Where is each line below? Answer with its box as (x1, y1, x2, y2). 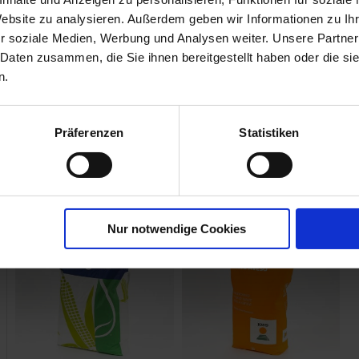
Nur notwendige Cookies (107, 222, 247, 236)
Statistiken (239, 126, 300, 140)
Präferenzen (54, 126, 124, 140)
